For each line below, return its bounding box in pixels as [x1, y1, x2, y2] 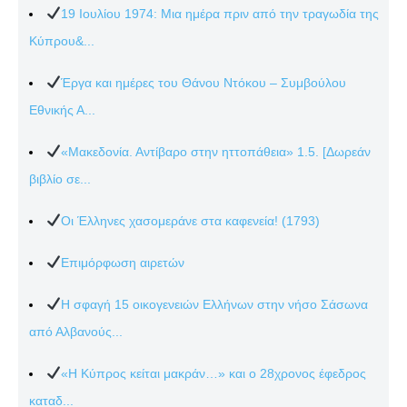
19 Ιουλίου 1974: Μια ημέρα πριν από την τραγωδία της [60, 5, 379, 21]
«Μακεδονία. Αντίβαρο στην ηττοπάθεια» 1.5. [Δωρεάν [60, 144, 371, 159]
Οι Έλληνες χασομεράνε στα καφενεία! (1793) [60, 213, 320, 228]
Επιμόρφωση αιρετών [60, 254, 184, 270]
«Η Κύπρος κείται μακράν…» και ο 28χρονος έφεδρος [60, 365, 366, 381]
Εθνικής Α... [29, 102, 95, 117]
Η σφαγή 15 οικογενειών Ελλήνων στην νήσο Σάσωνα [60, 296, 368, 312]
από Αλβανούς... [29, 323, 123, 339]
